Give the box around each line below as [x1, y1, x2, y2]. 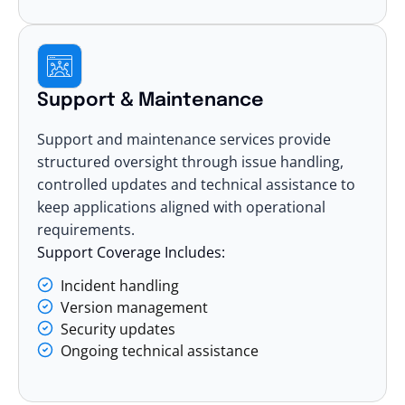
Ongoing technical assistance [61, 340, 259, 361]
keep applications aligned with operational [37, 196, 325, 217]
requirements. [37, 219, 135, 240]
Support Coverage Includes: [37, 241, 225, 262]
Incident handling [61, 275, 179, 296]
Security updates [61, 318, 175, 339]
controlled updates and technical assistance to [37, 174, 355, 194]
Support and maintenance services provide [37, 128, 331, 149]
